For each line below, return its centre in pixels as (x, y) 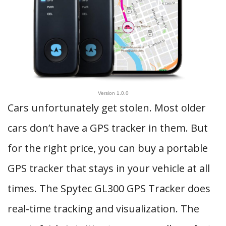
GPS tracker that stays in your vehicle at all (109, 168)
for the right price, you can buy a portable (108, 148)
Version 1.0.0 (113, 93)
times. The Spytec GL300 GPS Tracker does (109, 188)
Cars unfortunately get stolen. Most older (107, 108)
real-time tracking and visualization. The (103, 209)
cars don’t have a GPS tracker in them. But (108, 128)
